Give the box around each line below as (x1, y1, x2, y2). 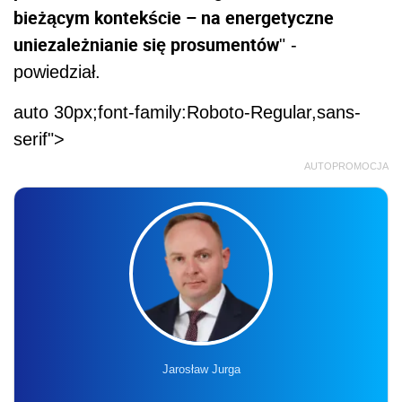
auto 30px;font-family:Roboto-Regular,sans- (13, 102, 361, 123)
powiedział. (13, 62, 100, 83)
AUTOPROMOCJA (304, 161, 389, 172)
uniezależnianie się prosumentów (13, 32, 279, 57)
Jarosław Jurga (162, 363, 240, 377)
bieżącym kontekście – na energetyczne (13, 5, 334, 31)
